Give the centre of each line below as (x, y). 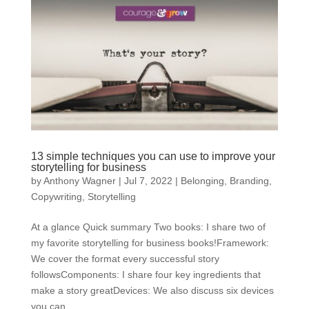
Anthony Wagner (79, 181)
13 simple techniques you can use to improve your (153, 157)
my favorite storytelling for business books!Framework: (150, 243)
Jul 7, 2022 (148, 181)
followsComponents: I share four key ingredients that (146, 275)
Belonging (202, 181)
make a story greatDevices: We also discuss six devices (152, 291)
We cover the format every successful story (125, 259)
